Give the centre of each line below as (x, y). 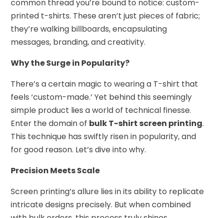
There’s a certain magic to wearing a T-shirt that (105, 84)
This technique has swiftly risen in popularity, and (104, 136)
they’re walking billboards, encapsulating (89, 29)
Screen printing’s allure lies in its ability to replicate (108, 191)
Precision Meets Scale (55, 170)
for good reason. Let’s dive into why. (79, 149)
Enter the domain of (50, 123)
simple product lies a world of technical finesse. (101, 110)
